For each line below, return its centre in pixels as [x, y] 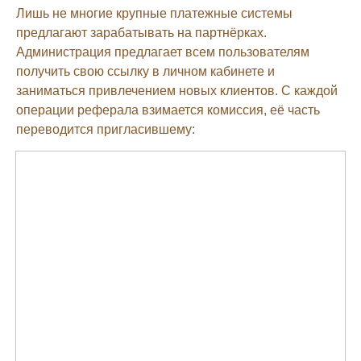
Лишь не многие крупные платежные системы [154, 13]
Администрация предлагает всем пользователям [163, 52]
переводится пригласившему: [106, 129]
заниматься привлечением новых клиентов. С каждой [177, 90]
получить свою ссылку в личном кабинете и [145, 71]
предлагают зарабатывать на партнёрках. [141, 32]
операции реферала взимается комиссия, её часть [168, 110]
